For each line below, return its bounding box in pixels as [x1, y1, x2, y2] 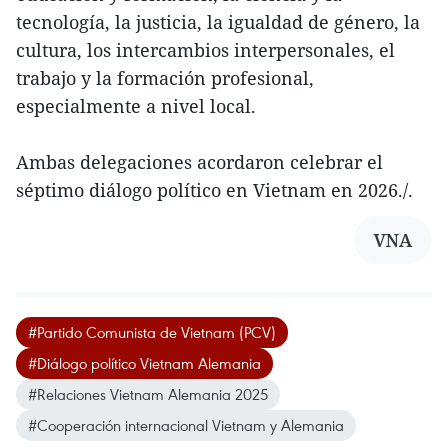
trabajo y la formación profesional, [16, 66, 314, 91]
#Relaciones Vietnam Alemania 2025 [28, 384, 268, 405]
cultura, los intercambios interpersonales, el [16, 38, 395, 63]
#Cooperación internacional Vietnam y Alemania [28, 415, 344, 436]
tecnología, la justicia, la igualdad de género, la [16, 10, 420, 35]
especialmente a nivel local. [16, 94, 256, 119]
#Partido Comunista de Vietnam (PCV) [28, 322, 276, 343]
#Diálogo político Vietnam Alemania [28, 353, 261, 374]
